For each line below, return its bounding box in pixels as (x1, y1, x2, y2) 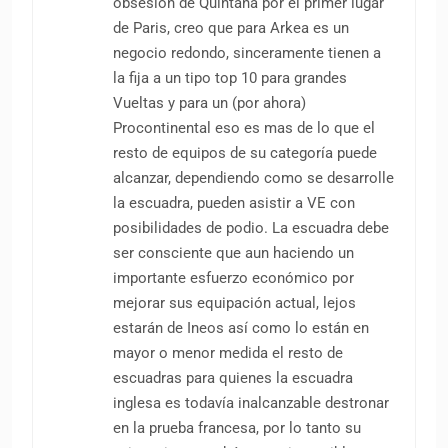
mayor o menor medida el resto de (113, 343, 343, 362)
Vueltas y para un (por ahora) (113, 93, 306, 112)
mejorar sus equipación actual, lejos (113, 293, 356, 312)
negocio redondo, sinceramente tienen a (113, 43, 381, 62)
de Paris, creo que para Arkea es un (113, 18, 349, 37)
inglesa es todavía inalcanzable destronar (113, 393, 389, 412)
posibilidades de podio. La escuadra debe (113, 218, 389, 237)
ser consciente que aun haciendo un (113, 243, 354, 262)
